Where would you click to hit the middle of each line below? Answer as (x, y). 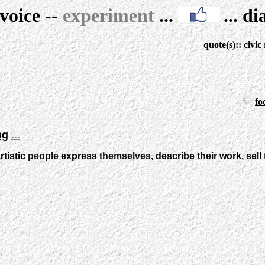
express (79, 156)
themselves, (126, 156)
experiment (109, 15)
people (43, 156)
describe (175, 156)
